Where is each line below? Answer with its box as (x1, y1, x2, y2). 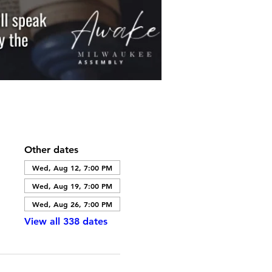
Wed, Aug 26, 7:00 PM (32, 199, 112, 209)
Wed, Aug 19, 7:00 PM (32, 181, 112, 191)
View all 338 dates (24, 216, 107, 227)
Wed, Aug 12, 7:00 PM (32, 163, 112, 172)
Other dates (24, 144, 78, 155)
